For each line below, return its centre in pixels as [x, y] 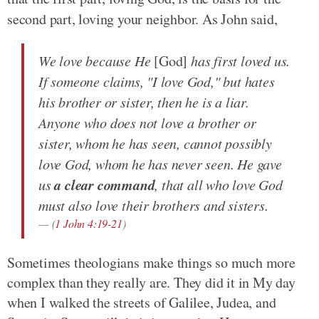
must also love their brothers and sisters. [153, 205]
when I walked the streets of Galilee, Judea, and [142, 302]
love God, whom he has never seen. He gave [160, 164]
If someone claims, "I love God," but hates [157, 81]
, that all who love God [219, 184]
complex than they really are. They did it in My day [151, 282]
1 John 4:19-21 [89, 223]
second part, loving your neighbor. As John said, [142, 19]
